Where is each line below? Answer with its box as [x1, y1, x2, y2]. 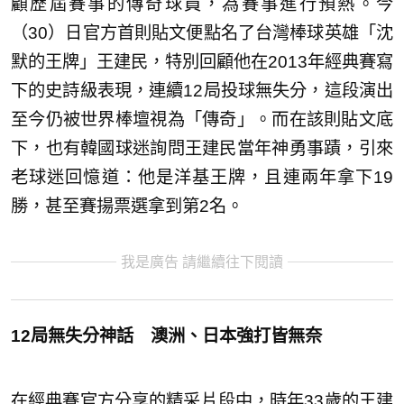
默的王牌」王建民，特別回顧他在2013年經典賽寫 [11, 52, 393, 72]
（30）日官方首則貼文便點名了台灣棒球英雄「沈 [11, 23, 393, 43]
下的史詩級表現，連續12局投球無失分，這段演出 [11, 81, 393, 101]
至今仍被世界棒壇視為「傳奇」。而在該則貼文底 [11, 110, 393, 130]
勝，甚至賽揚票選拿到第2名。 [11, 197, 243, 216]
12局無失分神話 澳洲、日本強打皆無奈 [11, 326, 322, 346]
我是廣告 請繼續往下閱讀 [121, 254, 283, 271]
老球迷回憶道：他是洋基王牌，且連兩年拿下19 [11, 168, 393, 188]
